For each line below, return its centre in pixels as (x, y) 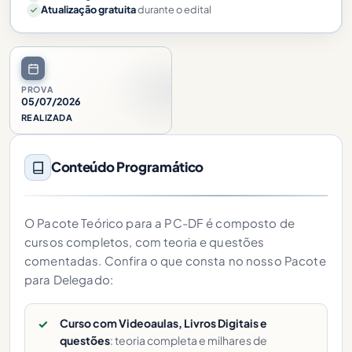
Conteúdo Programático (127, 167)
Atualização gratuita (88, 9)
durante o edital (173, 9)
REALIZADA (47, 117)
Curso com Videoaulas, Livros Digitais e (163, 323)
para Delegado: (69, 279)
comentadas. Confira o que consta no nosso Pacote (175, 260)
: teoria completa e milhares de (189, 340)
